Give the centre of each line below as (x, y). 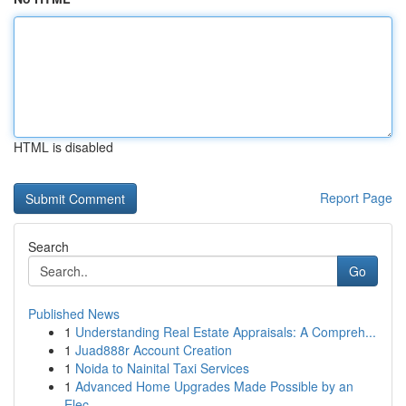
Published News (74, 314)
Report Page (356, 198)
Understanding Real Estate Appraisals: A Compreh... (226, 332)
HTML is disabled (63, 147)
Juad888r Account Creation (154, 350)
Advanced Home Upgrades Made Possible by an (214, 386)
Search (48, 246)
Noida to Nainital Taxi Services (162, 368)
